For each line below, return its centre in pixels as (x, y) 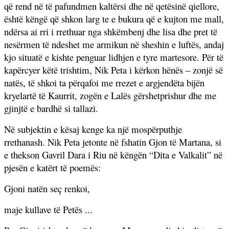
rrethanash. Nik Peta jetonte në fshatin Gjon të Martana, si (113, 142)
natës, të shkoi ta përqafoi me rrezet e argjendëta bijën (104, 82)
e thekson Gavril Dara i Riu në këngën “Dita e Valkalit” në (113, 154)
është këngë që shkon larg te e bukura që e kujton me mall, (114, 18)
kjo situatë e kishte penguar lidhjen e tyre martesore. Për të (114, 57)
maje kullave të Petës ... (48, 209)
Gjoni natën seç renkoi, (47, 188)
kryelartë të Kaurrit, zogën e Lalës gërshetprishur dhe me (110, 95)
